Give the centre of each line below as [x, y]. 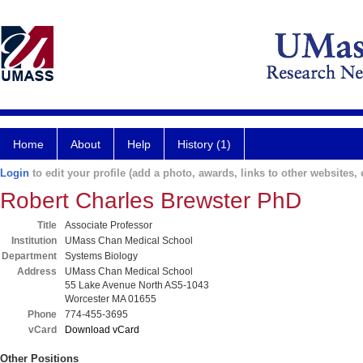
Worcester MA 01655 [111, 299]
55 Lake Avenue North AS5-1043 [137, 285]
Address [37, 271]
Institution [34, 241]
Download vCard [102, 330]
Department [29, 256]
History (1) [204, 144]
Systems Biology [101, 256]
